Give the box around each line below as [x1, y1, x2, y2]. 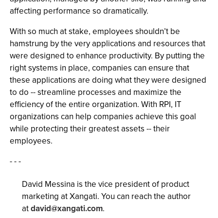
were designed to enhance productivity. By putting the [10, 50, 205, 62]
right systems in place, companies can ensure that [10, 62, 189, 74]
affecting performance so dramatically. [10, 5, 148, 17]
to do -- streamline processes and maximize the [10, 86, 182, 98]
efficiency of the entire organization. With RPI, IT [10, 98, 182, 110]
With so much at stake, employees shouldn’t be [10, 25, 180, 37]
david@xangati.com [31, 202, 103, 215]
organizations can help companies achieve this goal [10, 110, 196, 123]
